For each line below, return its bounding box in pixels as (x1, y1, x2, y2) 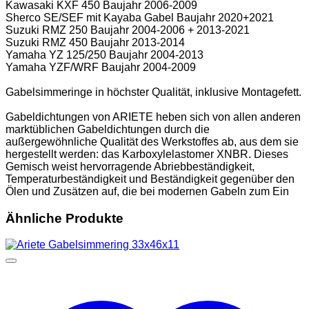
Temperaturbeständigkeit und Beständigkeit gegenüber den (6, 172, 295, 185)
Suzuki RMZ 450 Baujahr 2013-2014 (6, 36, 185, 48)
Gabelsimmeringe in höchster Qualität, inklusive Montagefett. (6, 86, 301, 98)
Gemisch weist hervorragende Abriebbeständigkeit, (6, 160, 255, 172)
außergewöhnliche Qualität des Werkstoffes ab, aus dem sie (6, 135, 299, 148)
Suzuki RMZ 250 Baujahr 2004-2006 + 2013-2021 (6, 23, 250, 36)
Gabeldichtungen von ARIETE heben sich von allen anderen (6, 110, 301, 123)
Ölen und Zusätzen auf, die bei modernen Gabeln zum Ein (6, 185, 289, 197)
